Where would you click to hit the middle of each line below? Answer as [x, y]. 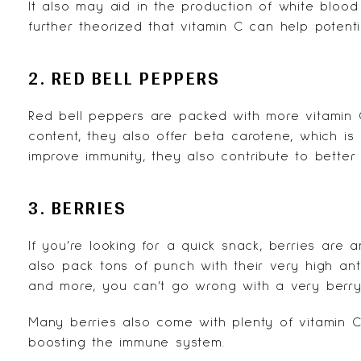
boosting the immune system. [127, 342]
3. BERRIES [77, 207]
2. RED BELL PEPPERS [124, 78]
